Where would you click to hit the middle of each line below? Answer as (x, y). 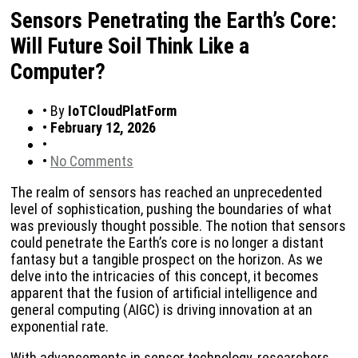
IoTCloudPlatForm (122, 111)
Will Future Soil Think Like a (130, 46)
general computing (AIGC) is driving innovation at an (161, 310)
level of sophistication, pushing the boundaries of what (171, 209)
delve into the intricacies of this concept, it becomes (165, 276)
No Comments (92, 161)
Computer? (58, 72)
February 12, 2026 (103, 128)
